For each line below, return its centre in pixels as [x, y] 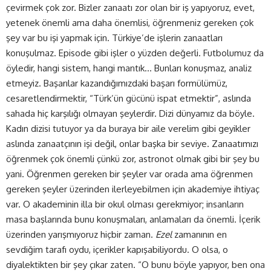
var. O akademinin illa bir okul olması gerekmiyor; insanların [125, 204]
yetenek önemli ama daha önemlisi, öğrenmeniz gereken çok [130, 22]
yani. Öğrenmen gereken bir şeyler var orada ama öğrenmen [129, 174]
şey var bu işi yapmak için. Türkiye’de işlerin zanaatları [114, 38]
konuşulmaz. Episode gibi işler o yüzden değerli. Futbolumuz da [135, 53]
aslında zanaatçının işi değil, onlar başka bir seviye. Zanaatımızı [132, 143]
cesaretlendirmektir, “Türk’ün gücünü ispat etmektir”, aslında [129, 98]
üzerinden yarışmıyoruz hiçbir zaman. [81, 234]
